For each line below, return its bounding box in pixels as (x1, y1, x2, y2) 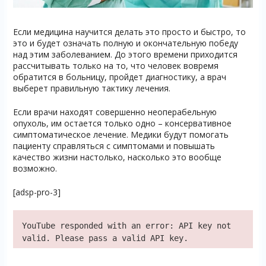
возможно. (12, 163, 57, 175)
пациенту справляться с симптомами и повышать (12, 140, 215, 152)
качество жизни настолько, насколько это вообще (12, 151, 221, 163)
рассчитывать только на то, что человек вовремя (12, 60, 218, 72)
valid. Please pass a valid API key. (21, 233, 188, 243)
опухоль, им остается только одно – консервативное (12, 118, 232, 129)
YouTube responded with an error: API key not (21, 221, 231, 231)
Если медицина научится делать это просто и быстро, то (12, 26, 246, 38)
